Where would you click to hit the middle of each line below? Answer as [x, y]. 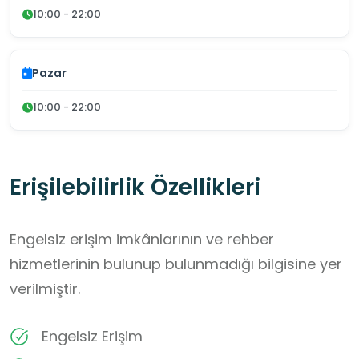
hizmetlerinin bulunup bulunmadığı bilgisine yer [176, 264]
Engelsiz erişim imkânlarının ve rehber [142, 240]
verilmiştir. [45, 289]
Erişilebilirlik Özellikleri [135, 188]
